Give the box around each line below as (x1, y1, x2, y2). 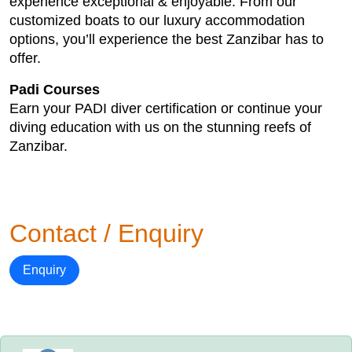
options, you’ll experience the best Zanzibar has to (9, 31, 324, 47)
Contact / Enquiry (9, 219, 203, 247)
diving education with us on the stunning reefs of (9, 119, 311, 135)
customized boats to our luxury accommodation (9, 13, 305, 28)
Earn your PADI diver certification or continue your (9, 101, 322, 116)
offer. (9, 50, 41, 66)
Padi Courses (9, 82, 100, 97)
